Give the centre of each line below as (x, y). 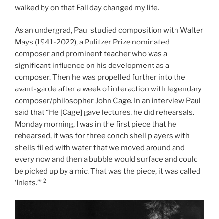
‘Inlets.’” (29, 183)
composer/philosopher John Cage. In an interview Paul (108, 101)
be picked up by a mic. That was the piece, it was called (108, 171)
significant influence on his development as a (92, 66)
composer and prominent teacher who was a (91, 54)
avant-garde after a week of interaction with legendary (108, 89)
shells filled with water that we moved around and (100, 148)
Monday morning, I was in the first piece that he (96, 124)
